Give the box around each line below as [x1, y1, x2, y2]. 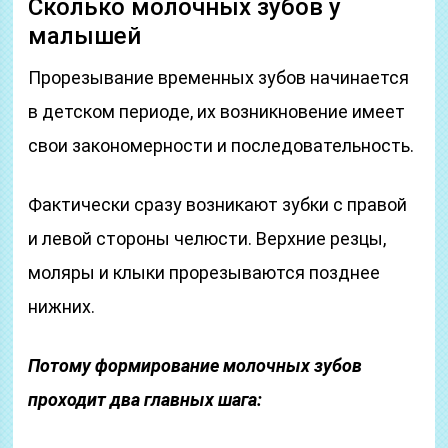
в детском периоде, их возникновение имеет [28, 101, 406, 122]
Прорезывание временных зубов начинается [28, 67, 410, 88]
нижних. [28, 296, 96, 317]
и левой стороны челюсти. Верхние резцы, [28, 228, 387, 249]
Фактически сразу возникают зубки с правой [28, 194, 408, 215]
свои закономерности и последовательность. [28, 135, 415, 156]
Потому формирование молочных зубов [28, 355, 363, 376]
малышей [28, 22, 142, 50]
